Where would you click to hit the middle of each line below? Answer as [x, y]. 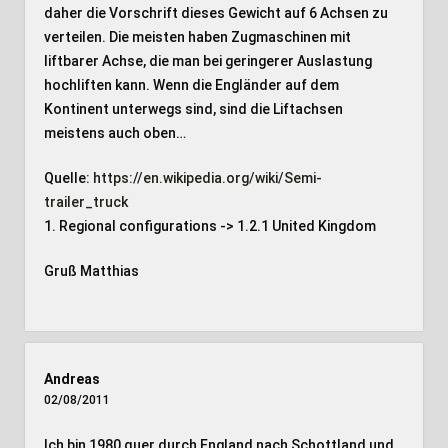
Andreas [71, 379]
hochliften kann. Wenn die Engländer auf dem [191, 85]
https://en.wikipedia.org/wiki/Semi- [207, 178]
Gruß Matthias [91, 271]
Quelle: [68, 178]
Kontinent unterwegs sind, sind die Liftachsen [193, 109]
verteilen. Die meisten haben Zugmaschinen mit [197, 37]
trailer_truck [85, 202]
